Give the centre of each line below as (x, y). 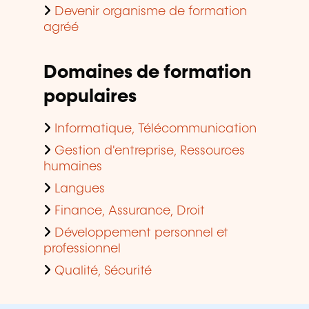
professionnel (82, 249)
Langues (80, 189)
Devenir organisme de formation (151, 12)
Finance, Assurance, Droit (130, 211)
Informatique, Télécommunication (156, 129)
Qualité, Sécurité (103, 271)
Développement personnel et (141, 233)
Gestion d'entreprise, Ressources (150, 151)
